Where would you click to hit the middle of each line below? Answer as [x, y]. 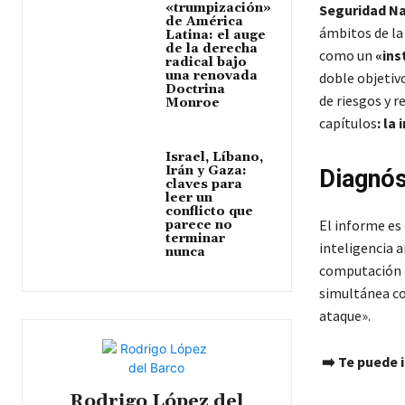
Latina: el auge [216, 36]
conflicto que [210, 212]
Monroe [193, 104]
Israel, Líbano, [215, 158]
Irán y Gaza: [207, 171]
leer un [189, 198]
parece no [199, 226]
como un [347, 56]
